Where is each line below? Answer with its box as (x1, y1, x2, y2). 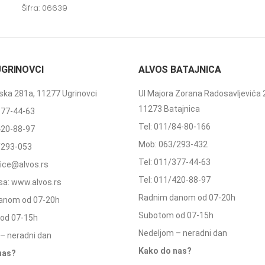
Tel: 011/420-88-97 (138, 174, 211, 185)
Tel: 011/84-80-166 (138, 121, 211, 131)
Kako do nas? (138, 245, 192, 256)
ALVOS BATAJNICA (138, 63, 221, 75)
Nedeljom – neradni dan (138, 228, 227, 238)
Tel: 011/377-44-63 (138, 157, 211, 167)
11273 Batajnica (138, 104, 200, 114)
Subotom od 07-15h (138, 210, 214, 220)
